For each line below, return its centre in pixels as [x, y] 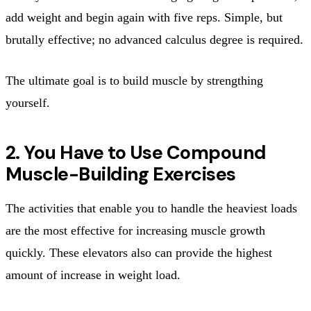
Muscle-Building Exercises [121, 174]
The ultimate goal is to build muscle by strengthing [134, 80]
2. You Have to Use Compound [136, 152]
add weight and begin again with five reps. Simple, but [144, 17]
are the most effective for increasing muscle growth [135, 230]
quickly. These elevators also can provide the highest [139, 252]
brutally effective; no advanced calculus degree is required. [154, 39]
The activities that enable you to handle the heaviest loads [151, 208]
